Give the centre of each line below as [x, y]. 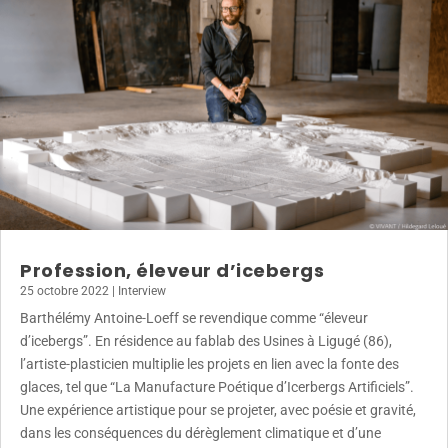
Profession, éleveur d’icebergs [172, 270]
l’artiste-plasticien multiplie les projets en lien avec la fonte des [209, 363]
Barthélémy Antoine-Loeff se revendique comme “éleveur [194, 317]
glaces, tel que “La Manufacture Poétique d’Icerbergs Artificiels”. [217, 386]
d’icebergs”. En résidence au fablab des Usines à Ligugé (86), [206, 340]
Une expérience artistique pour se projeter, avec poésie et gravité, [218, 409]
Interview [142, 290]
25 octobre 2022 [64, 290]
